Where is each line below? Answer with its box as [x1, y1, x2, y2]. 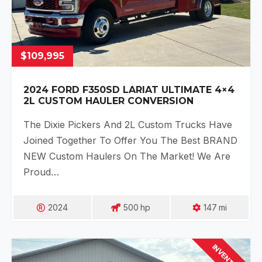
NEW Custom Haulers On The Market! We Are [23, 150, 230, 162]
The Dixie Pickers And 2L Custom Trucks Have [23, 119, 232, 130]
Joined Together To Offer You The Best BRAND [23, 135, 237, 146]
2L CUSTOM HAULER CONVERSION [23, 95, 194, 106]
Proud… [23, 166, 59, 178]
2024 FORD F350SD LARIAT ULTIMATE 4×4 [23, 84, 235, 95]
